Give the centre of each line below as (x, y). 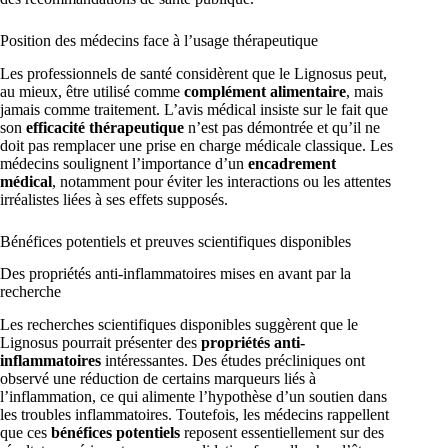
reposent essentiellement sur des (282, 433)
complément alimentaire (265, 91)
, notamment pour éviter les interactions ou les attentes (221, 181)
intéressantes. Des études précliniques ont (233, 361)
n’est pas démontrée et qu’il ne (282, 127)
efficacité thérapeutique (105, 127)
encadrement (292, 163)
